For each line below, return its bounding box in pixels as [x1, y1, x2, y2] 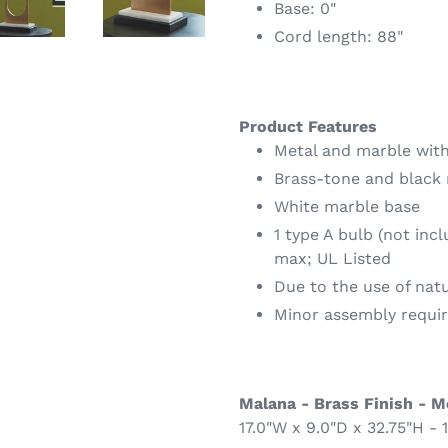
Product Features [239, 116, 377, 136]
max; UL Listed [274, 248, 391, 268]
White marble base [274, 196, 420, 216]
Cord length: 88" [274, 27, 403, 47]
